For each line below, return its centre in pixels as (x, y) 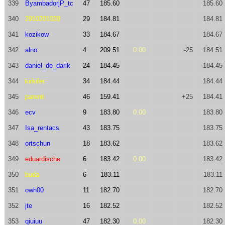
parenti (35, 97)
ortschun (37, 143)
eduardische (42, 159)
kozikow (37, 34)
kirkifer (35, 81)
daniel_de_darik (47, 66)
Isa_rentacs (42, 128)
